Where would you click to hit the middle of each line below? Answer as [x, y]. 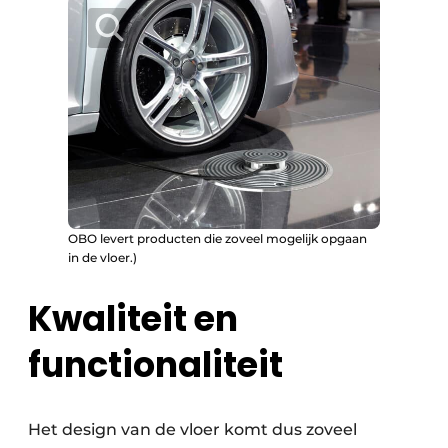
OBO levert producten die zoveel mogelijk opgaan [217, 239]
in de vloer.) [102, 258]
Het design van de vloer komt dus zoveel [192, 430]
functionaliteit [155, 365]
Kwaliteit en [133, 319]
